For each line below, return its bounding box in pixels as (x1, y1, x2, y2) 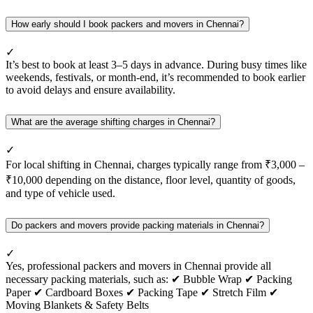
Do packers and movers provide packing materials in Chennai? (11, 220, 264, 231)
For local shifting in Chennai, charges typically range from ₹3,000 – (6, 159, 305, 171)
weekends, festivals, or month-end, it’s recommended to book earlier (6, 71, 305, 84)
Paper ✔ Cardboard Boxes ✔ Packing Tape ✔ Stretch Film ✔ (6, 286, 278, 298)
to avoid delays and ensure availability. (6, 84, 175, 96)
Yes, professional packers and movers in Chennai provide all (6, 259, 271, 272)
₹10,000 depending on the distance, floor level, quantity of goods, (6, 174, 296, 187)
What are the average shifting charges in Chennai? (11, 117, 215, 128)
